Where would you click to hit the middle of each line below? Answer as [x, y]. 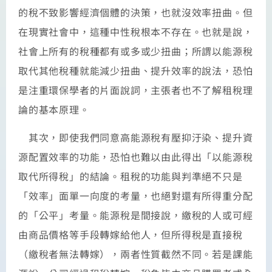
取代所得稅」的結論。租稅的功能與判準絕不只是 [131, 176]
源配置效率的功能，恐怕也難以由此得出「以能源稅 [136, 156]
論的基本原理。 [54, 109]
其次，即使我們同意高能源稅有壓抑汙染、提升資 [136, 137]
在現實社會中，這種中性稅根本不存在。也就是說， [136, 31]
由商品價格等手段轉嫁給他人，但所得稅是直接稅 [131, 234]
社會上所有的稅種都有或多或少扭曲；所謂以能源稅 [136, 51]
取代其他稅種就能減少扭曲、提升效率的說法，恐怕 [136, 70]
